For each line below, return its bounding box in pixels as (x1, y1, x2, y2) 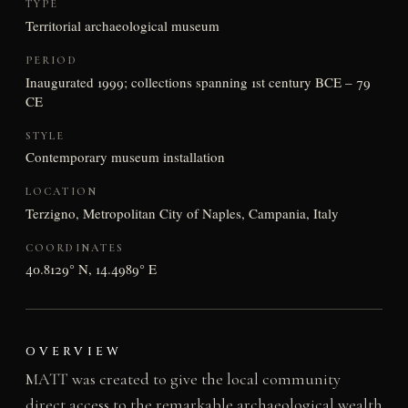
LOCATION (25, 185, 97, 199)
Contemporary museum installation (25, 148, 225, 167)
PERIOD (25, 53, 77, 66)
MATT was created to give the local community (25, 369, 341, 390)
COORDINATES (25, 240, 125, 254)
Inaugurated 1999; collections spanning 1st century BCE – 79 (25, 72, 371, 91)
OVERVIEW (25, 343, 122, 361)
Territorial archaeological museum (25, 16, 219, 35)
